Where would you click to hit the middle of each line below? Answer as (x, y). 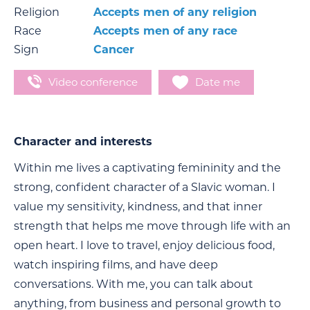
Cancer (114, 49)
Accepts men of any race (165, 30)
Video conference (93, 82)
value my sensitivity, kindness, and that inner (138, 207)
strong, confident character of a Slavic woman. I (145, 188)
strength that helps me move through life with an (152, 226)
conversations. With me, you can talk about (134, 284)
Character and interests (83, 142)
